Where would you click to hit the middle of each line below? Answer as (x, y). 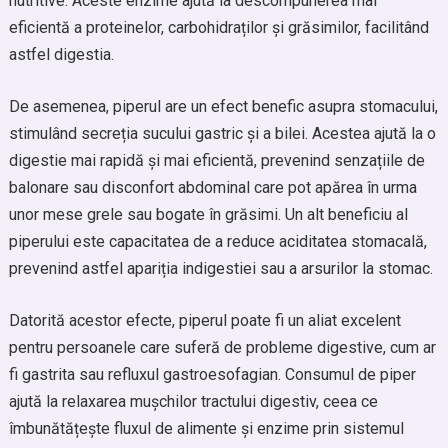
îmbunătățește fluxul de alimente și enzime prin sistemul (206, 428)
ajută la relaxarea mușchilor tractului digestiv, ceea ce (193, 401)
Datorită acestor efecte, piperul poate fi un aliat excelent (204, 320)
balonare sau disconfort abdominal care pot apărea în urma (212, 187)
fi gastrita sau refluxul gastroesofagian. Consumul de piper (212, 374)
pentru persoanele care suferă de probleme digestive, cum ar (222, 347)
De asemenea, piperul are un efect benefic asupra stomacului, (223, 106)
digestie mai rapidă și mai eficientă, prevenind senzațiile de (216, 160)
